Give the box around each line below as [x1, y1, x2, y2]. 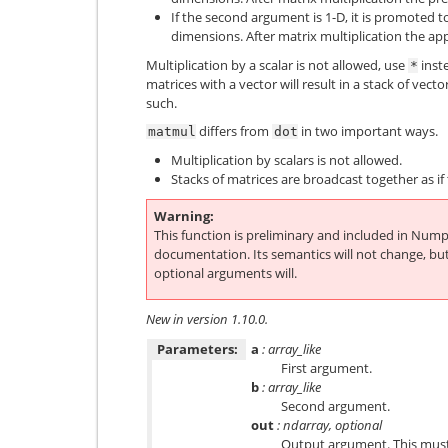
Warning [154, 206, 210, 225]
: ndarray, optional [274, 415, 382, 434]
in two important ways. [298, 122, 438, 140]
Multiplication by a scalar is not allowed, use [146, 55, 408, 74]
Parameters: [157, 339, 238, 358]
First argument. [281, 358, 372, 377]
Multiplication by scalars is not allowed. [171, 150, 402, 169]
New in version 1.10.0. [146, 310, 268, 328]
